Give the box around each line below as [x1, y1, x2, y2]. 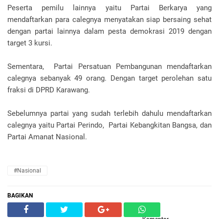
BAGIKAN [7, 192, 33, 199]
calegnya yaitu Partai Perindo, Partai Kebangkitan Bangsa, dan [7, 121, 212, 130]
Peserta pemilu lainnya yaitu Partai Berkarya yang [7, 3, 212, 12]
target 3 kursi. [7, 39, 54, 47]
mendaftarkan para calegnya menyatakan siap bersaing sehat [7, 15, 212, 24]
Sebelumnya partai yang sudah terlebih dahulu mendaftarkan [7, 109, 212, 118]
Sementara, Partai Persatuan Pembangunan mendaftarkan [7, 62, 212, 71]
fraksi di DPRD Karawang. [7, 86, 90, 94]
